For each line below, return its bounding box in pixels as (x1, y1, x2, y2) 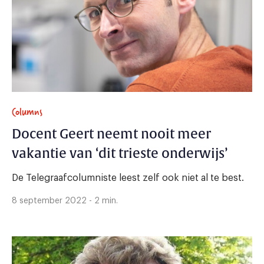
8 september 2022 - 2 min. (12, 197, 118, 206)
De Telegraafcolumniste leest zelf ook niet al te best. (12, 173, 244, 183)
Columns (12, 103, 42, 121)
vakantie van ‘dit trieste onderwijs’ (12, 146, 228, 163)
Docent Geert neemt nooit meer (12, 126, 211, 143)
